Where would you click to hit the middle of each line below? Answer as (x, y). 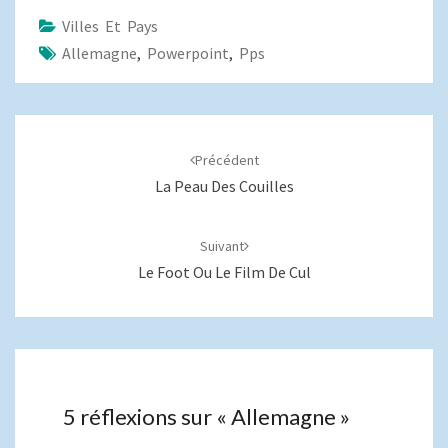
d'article (54, 152)
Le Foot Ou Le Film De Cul (224, 272)
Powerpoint (188, 53)
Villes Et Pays (110, 26)
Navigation (67, 126)
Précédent (226, 160)
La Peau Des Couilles (224, 186)
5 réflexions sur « (147, 417)
